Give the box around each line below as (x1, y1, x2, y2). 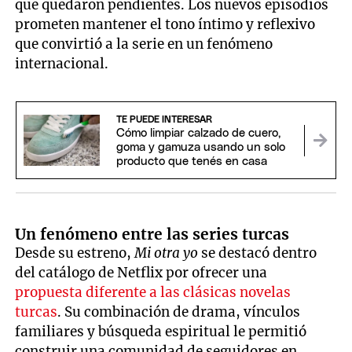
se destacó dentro (198, 244, 317, 262)
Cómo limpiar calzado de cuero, (115, 126, 280, 139)
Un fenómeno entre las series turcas (15, 224, 290, 244)
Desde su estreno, (15, 244, 135, 262)
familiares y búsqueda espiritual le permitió (15, 322, 307, 340)
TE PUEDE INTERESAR (115, 114, 212, 124)
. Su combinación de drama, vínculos (57, 302, 301, 321)
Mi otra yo (134, 244, 199, 262)
